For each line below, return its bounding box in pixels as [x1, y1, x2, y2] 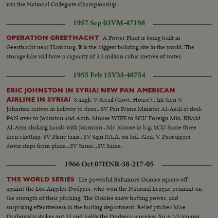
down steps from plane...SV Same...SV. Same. [6, 141, 123, 150]
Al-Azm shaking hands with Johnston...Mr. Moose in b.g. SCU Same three [6, 122, 197, 132]
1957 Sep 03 [73, 17, 111, 28]
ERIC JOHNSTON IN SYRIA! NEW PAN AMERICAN [6, 86, 176, 94]
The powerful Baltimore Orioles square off [78, 174, 188, 184]
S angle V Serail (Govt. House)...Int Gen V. [74, 94, 183, 104]
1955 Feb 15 [73, 69, 111, 80]
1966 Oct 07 [64, 158, 102, 169]
